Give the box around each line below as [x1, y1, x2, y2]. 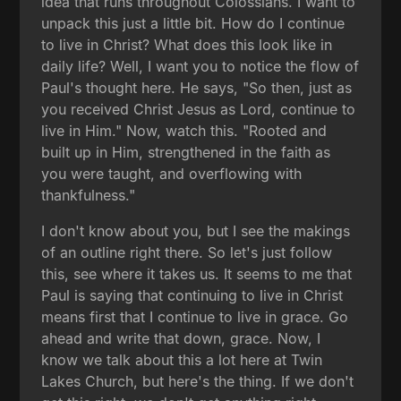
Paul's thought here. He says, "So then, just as [41, 78, 353, 97]
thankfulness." [41, 185, 136, 204]
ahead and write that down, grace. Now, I [41, 328, 321, 347]
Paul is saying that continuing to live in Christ [41, 286, 344, 304]
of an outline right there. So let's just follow [41, 243, 333, 261]
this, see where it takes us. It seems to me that [41, 264, 353, 283]
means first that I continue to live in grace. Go [41, 307, 349, 326]
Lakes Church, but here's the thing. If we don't [41, 371, 354, 390]
